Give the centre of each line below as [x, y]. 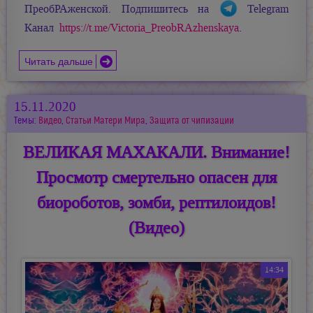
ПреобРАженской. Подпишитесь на [122, 9]
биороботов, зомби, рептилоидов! [156, 203]
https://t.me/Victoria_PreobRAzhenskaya [149, 28]
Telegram [263, 9]
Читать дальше [59, 60]
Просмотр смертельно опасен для [156, 178]
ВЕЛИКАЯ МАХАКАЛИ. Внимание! [156, 153]
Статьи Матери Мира [105, 121]
